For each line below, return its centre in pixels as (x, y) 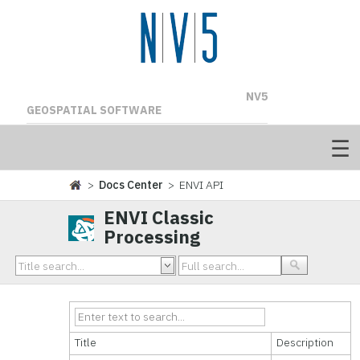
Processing (152, 237)
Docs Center (131, 185)
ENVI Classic (159, 217)
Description (305, 342)
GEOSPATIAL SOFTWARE (94, 110)
